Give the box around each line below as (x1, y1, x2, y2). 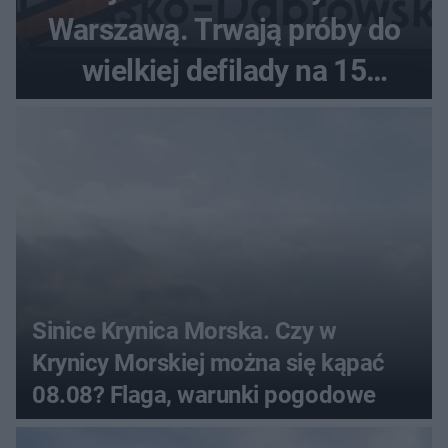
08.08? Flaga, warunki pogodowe (32, 381, 376, 410)
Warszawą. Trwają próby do (47, 12, 401, 48)
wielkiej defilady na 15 (81, 53, 367, 89)
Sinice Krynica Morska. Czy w (32, 317, 337, 346)
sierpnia (172, 94, 276, 130)
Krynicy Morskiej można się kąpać (32, 349, 385, 378)
